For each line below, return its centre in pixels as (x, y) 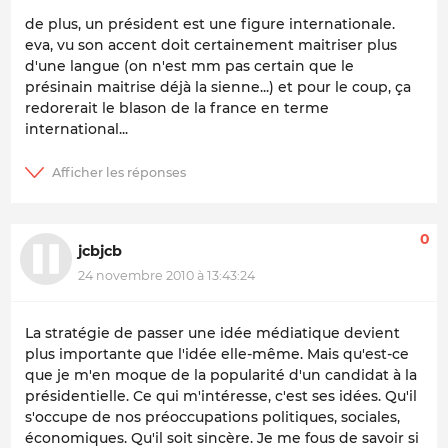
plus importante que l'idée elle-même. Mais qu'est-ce (217, 354)
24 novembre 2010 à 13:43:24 (166, 275)
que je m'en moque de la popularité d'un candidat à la (221, 375)
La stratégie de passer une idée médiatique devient (212, 333)
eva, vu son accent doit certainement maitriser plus (211, 45)
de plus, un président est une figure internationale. (210, 24)
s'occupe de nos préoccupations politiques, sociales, (212, 417)
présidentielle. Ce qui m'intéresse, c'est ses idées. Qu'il (221, 396)
